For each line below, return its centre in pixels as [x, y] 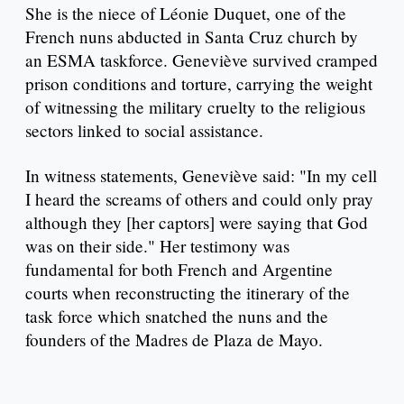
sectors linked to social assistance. [144, 131]
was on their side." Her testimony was [157, 246]
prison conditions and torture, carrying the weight [199, 84]
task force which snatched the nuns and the [177, 317]
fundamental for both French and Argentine [179, 270]
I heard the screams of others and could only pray [199, 199]
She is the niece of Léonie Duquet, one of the [186, 14]
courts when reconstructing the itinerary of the [188, 293]
